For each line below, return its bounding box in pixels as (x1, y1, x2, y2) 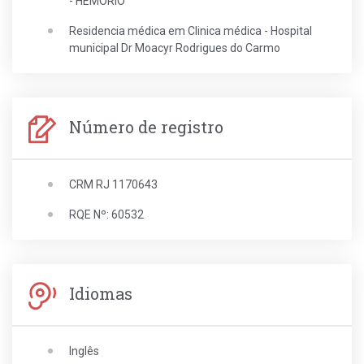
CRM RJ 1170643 (69, 178, 158, 191)
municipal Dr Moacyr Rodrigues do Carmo (69, 41, 280, 54)
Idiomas (65, 283, 132, 305)
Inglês (69, 344, 99, 357)
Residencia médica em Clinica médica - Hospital (69, 24, 312, 37)
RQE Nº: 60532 (69, 208, 144, 221)
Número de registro (65, 116, 223, 138)
